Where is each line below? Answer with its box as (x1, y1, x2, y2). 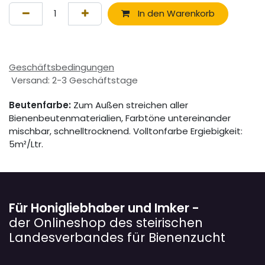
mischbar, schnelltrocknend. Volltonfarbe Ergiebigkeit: (9, 124, 243, 137)
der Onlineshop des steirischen (9, 214, 203, 231)
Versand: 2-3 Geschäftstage (9, 73, 138, 86)
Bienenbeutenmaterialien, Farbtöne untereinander (9, 111, 231, 124)
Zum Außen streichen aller (71, 98, 188, 111)
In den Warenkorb (135, 7, 215, 20)
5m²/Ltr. (9, 137, 43, 150)
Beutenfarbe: (9, 98, 71, 111)
